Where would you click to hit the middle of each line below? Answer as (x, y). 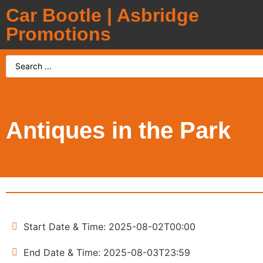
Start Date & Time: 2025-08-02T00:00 (109, 226)
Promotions (58, 34)
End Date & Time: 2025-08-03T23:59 (107, 252)
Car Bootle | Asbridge (102, 15)
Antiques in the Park (118, 130)
